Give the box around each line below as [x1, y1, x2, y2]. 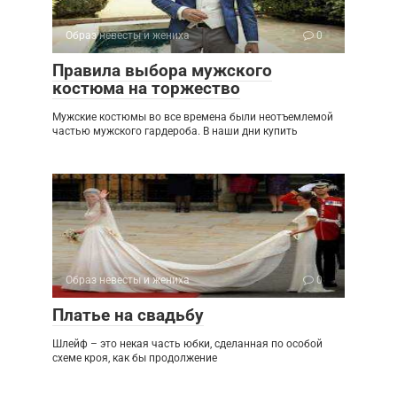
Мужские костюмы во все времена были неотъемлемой [52, 111, 333, 124]
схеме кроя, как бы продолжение [52, 352, 217, 365]
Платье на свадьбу [52, 305, 204, 326]
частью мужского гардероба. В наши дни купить [52, 125, 298, 138]
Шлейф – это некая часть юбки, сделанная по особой [52, 338, 323, 351]
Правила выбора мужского [52, 60, 272, 82]
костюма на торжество [52, 78, 240, 99]
